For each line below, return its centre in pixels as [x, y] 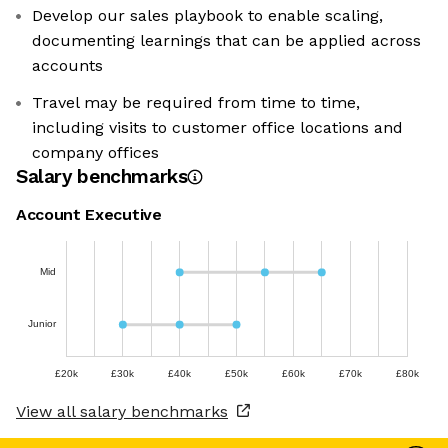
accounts [67, 66]
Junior [42, 324]
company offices [95, 153]
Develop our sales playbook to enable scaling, [207, 16]
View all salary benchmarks [122, 412]
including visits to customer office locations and [217, 128]
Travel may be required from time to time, [196, 103]
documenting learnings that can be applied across [226, 41]
